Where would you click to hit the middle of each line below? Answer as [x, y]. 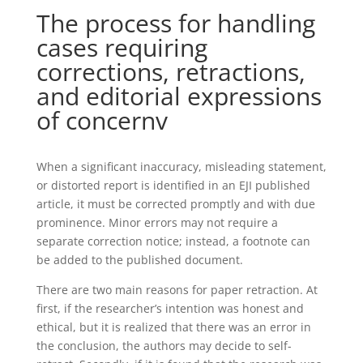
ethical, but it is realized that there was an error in [173, 327]
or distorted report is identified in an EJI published [173, 186]
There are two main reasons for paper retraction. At [177, 290]
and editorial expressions [179, 96]
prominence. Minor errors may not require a [157, 223]
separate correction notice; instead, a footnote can [173, 241]
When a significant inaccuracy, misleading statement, [181, 167]
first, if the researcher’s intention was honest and [170, 309]
